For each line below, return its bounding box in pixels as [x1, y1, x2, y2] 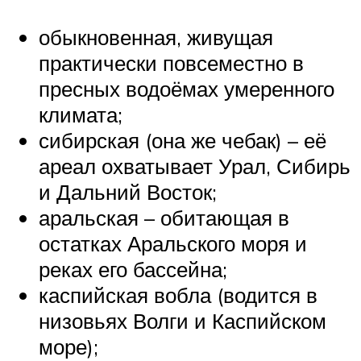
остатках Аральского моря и [39, 230, 307, 257]
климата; [39, 102, 122, 128]
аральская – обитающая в [39, 205, 289, 231]
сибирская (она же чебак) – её [39, 127, 326, 154]
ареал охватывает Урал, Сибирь [39, 153, 351, 180]
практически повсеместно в [39, 50, 304, 77]
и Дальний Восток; [39, 179, 217, 205]
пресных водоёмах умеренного [39, 76, 334, 102]
